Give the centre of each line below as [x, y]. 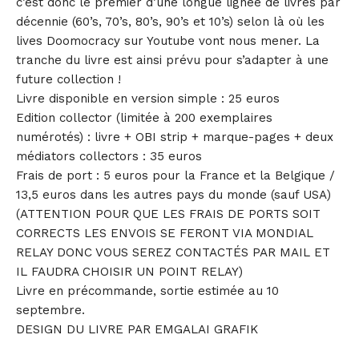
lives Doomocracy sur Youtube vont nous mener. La [168, 41]
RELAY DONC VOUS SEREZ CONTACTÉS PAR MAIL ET [173, 252]
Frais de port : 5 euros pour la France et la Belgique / [175, 175]
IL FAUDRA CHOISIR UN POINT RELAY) [129, 272]
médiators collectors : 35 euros [109, 156]
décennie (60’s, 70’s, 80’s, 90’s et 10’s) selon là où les [170, 22]
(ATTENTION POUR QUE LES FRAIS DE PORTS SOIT [168, 214]
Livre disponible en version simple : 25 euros [148, 99]
